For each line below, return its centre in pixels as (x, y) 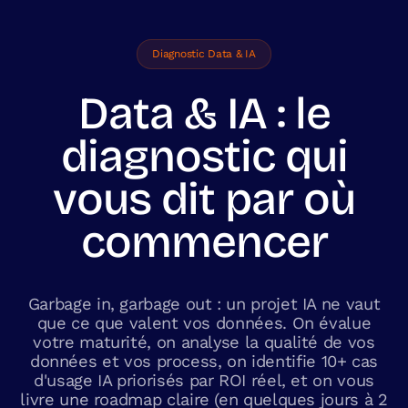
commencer (204, 242)
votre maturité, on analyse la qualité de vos (204, 342)
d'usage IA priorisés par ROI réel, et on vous (204, 381)
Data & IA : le (204, 114)
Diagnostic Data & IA (204, 53)
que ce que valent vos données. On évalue (204, 323)
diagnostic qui (204, 157)
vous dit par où (204, 199)
